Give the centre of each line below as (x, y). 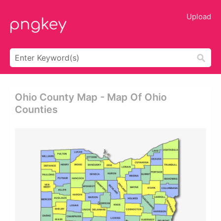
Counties (36, 110)
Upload (199, 17)
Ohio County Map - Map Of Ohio (91, 97)
